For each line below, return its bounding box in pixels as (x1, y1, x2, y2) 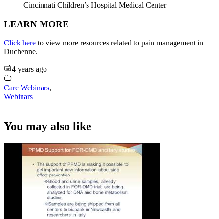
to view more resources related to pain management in (36, 39, 203, 47)
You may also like (4, 120, 91, 133)
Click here (4, 39, 36, 47)
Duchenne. (4, 47, 38, 56)
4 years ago (12, 65, 47, 74)
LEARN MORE (4, 19, 69, 29)
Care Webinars (4, 84, 49, 92)
